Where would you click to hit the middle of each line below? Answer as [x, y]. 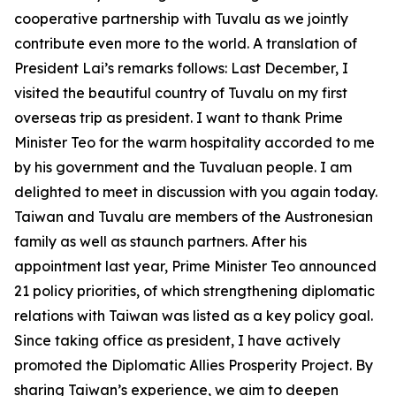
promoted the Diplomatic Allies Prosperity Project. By [194, 365]
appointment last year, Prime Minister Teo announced [195, 266]
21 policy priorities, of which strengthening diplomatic [194, 291]
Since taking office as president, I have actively [177, 340]
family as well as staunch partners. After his [160, 241]
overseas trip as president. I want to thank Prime [179, 118]
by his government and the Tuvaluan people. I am [183, 167]
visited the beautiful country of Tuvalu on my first [181, 93]
